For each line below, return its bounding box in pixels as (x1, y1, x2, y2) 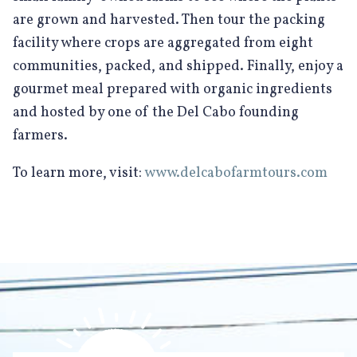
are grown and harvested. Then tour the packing (13, 10, 325, 30)
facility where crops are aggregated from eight (13, 33, 313, 53)
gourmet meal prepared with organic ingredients (13, 80, 332, 100)
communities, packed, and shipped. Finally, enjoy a (13, 57, 343, 76)
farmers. (13, 126, 68, 146)
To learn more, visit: (13, 163, 144, 183)
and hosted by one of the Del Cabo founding (13, 103, 299, 123)
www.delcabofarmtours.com (144, 163, 328, 183)
